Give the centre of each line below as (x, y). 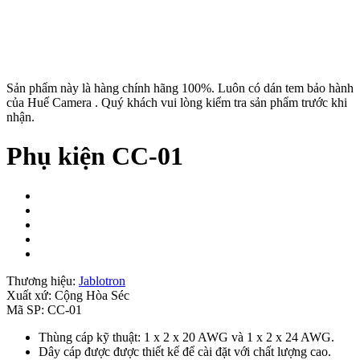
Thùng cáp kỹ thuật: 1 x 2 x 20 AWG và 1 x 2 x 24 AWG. (186, 337)
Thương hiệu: (43, 280)
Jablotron (102, 280)
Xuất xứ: (31, 295)
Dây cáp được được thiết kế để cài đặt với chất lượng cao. (185, 351)
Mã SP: (27, 309)
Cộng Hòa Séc (92, 295)
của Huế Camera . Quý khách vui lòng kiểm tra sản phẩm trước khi (177, 102)
